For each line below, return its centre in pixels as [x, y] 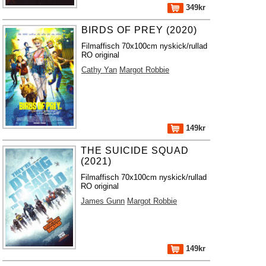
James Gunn [103, 201]
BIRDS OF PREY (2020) [140, 30]
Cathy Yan [99, 70]
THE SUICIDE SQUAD [135, 151]
